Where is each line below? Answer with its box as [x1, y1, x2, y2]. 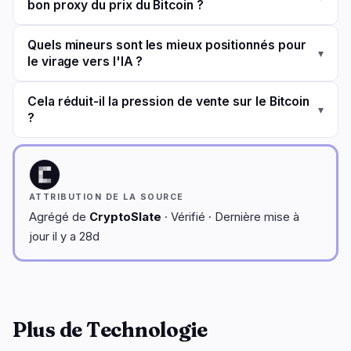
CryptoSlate [89, 210, 161, 224]
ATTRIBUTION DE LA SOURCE [29, 192, 184, 202]
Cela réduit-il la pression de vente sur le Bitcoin [27, 94, 310, 109]
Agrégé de [29, 210, 89, 224]
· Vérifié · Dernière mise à [161, 210, 299, 224]
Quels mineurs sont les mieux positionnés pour [27, 38, 306, 52]
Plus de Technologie [13, 317, 208, 342]
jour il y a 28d [29, 230, 100, 244]
